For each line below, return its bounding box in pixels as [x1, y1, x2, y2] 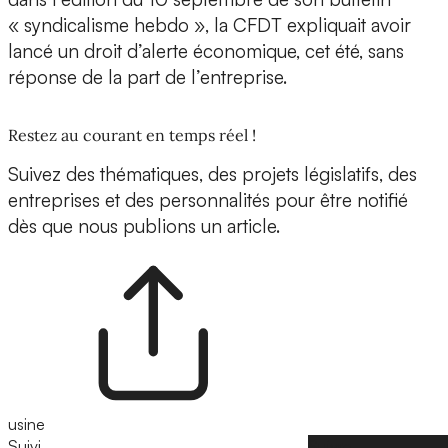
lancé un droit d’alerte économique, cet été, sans [8, 39, 404, 64]
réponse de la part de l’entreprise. [8, 65, 287, 90]
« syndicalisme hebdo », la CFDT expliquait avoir [8, 13, 411, 38]
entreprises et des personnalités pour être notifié [8, 188, 408, 213]
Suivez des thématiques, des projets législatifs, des [8, 162, 417, 187]
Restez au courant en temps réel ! [8, 125, 256, 146]
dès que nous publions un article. [8, 214, 280, 239]
